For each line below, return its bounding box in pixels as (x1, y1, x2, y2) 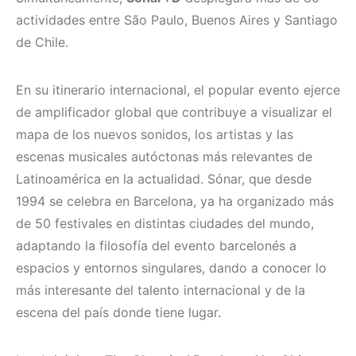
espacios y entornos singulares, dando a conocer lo (16, 260, 327, 277)
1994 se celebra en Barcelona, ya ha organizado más (16, 193, 334, 210)
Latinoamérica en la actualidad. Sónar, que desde (16, 171, 311, 188)
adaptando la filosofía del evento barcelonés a (16, 238, 296, 254)
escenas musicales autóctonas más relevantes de (16, 149, 312, 165)
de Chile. (16, 34, 68, 51)
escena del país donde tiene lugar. (16, 304, 221, 321)
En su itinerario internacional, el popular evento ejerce (16, 82, 340, 99)
